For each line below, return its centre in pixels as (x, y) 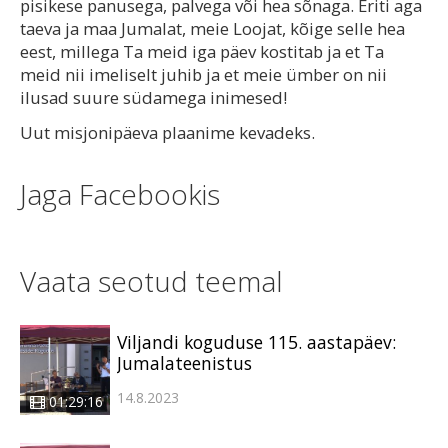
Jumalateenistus (184, 363)
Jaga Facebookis (120, 193)
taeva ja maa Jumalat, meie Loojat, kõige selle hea (212, 29)
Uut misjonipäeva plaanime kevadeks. (167, 133)
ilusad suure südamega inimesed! (153, 98)
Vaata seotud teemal (151, 281)
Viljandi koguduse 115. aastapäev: (256, 342)
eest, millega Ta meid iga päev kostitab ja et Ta (202, 52)
